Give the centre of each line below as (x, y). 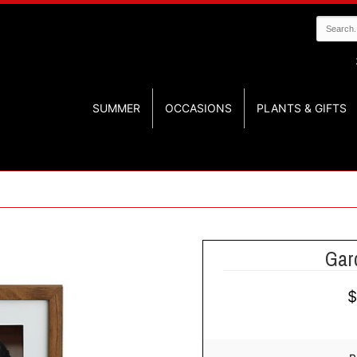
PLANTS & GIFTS (302, 108)
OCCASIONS (198, 108)
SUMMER (116, 108)
